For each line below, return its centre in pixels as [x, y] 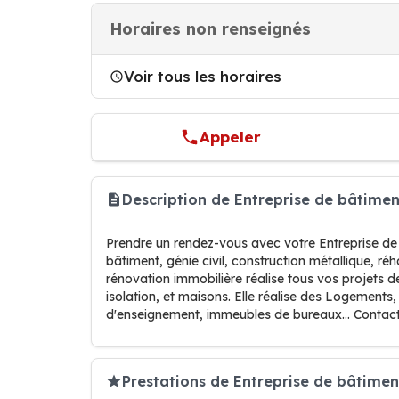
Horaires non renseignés [210, 29]
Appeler [231, 137]
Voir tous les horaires [203, 76]
